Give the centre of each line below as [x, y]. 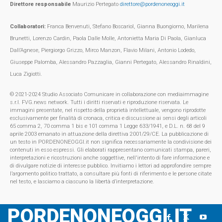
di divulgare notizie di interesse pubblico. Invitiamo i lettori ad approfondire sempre [111, 166]
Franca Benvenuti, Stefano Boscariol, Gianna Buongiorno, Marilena [127, 27]
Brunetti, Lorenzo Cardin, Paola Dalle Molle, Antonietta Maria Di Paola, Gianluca [108, 39]
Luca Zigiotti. [26, 74]
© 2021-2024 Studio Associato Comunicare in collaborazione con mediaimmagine [109, 95]
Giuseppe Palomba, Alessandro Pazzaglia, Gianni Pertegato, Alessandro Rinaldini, [111, 62]
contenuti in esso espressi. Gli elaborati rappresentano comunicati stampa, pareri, [111, 150]
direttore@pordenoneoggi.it [152, 4]
